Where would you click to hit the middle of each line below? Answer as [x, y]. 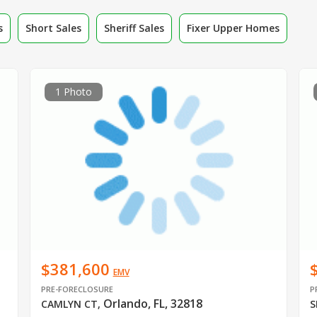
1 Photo [73, 91]
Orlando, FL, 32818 [152, 304]
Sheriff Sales [134, 28]
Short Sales [53, 28]
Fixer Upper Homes [233, 28]
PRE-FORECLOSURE [77, 289]
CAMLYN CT [69, 304]
